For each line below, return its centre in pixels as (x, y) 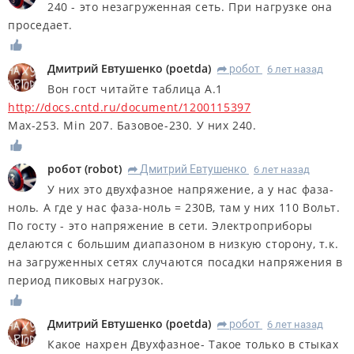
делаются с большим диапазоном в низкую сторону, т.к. (173, 243)
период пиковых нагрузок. (86, 280)
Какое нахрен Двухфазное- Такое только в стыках (193, 344)
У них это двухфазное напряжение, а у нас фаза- (191, 189)
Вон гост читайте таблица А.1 (135, 88)
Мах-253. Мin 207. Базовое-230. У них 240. (132, 125)
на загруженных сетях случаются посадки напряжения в (175, 262)
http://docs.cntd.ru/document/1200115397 (130, 107)
